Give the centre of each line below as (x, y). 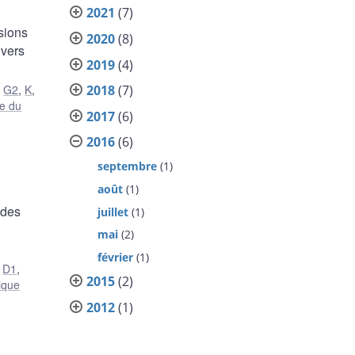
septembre (128, 166)
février (116, 258)
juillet (113, 212)
